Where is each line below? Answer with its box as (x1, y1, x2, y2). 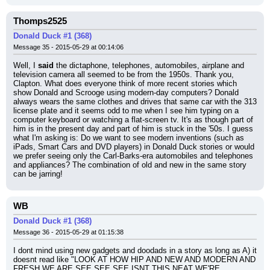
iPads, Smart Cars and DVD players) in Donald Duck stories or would (13, 142, 254, 151)
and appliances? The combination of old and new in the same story (13, 160, 246, 169)
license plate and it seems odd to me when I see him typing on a (13, 106, 239, 115)
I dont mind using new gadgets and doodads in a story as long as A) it (13, 246, 257, 255)
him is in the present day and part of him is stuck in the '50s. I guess (13, 124, 253, 133)
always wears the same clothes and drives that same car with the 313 (13, 97, 257, 106)
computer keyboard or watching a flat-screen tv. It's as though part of (13, 115, 253, 124)
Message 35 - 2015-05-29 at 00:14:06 (13, 43, 124, 51)
